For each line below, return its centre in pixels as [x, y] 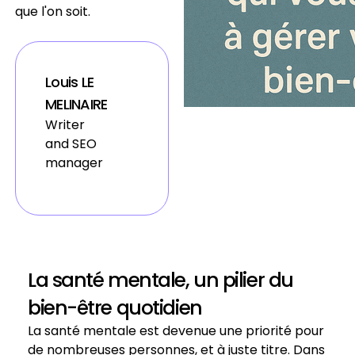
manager [74, 163]
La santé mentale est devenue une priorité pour [176, 331]
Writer [65, 125]
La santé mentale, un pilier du [160, 280]
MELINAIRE [76, 104]
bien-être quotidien [115, 308]
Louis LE [70, 82]
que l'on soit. [53, 11]
